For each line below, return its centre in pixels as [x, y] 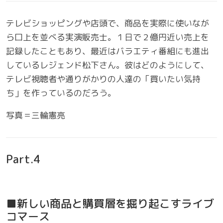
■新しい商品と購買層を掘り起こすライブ [110, 203]
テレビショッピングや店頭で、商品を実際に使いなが [108, 23]
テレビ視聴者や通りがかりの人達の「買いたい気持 [103, 79]
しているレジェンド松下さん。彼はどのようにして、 [108, 65]
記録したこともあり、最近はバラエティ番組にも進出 [108, 51]
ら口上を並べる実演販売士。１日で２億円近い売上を [108, 37]
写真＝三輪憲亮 [36, 115]
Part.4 [23, 159]
